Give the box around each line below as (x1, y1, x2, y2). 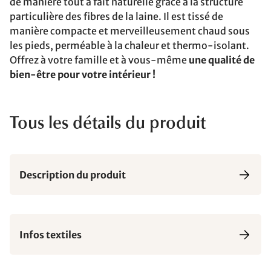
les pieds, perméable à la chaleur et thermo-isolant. (10, 39, 249, 51)
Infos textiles (19, 228, 82, 241)
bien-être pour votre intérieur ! (10, 68, 155, 80)
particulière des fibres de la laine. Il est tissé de (10, 10, 223, 22)
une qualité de (189, 54, 255, 66)
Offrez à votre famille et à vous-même (10, 54, 189, 66)
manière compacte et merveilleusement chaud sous (10, 25, 250, 37)
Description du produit (19, 168, 126, 181)
